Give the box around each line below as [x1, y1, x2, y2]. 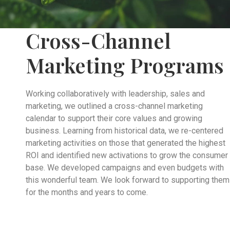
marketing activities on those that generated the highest [26, 138, 225, 148]
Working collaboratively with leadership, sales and [26, 89, 205, 99]
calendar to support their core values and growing [26, 113, 202, 124]
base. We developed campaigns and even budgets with [26, 163, 224, 173]
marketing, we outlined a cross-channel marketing [26, 101, 203, 111]
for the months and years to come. [26, 187, 148, 198]
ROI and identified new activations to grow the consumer [26, 150, 228, 161]
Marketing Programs [26, 51, 224, 79]
